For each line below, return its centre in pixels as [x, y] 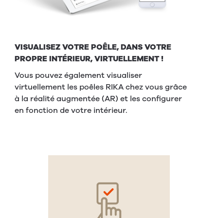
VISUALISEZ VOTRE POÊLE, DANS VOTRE [93, 47]
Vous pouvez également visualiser [78, 75]
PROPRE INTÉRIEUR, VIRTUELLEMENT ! [89, 59]
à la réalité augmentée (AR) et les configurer [98, 99]
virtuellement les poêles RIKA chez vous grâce [101, 87]
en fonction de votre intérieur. [71, 110]
